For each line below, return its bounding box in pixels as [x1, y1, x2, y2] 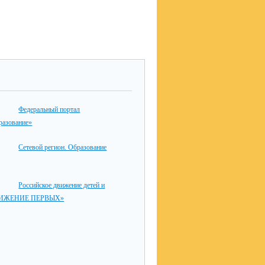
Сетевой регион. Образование [18, 143, 107, 151]
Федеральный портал [18, 105, 80, 114]
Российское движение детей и [18, 181, 105, 189]
